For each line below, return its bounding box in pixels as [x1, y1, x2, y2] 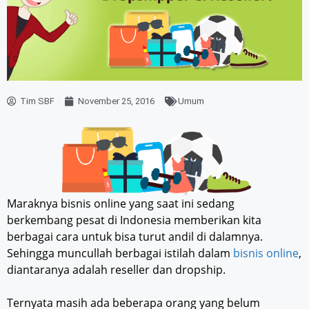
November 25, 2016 [78, 96, 154, 107]
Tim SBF [20, 96, 54, 107]
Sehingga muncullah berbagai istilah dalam [7, 246, 233, 261]
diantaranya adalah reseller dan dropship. [7, 262, 226, 278]
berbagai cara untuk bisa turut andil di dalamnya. [7, 229, 263, 245]
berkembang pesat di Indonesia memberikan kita [7, 212, 261, 228]
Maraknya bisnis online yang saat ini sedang [7, 196, 235, 212]
